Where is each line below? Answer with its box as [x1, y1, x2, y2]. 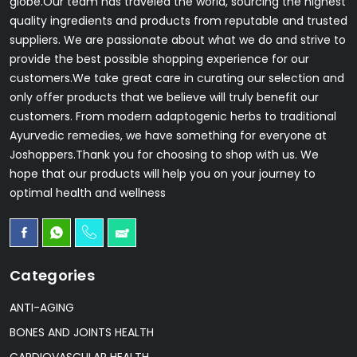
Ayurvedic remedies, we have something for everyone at [10, 127, 327, 143]
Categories [10, 265, 95, 285]
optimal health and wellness [10, 184, 166, 201]
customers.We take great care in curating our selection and [10, 69, 344, 86]
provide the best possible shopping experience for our [10, 50, 309, 67]
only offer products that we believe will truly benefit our [10, 88, 319, 105]
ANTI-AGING [10, 299, 74, 316]
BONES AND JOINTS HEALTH [10, 324, 154, 340]
